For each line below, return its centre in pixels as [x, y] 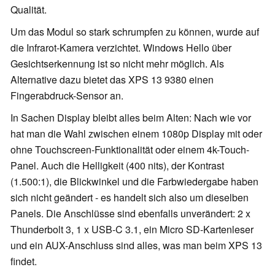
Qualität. [30, 10]
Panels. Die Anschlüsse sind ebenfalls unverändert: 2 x [130, 214]
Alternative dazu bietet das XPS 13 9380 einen [112, 80]
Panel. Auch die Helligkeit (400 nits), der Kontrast [117, 166]
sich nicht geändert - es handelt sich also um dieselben [130, 198]
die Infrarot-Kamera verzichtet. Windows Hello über [121, 48]
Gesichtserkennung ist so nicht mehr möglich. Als [117, 64]
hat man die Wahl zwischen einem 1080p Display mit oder [136, 134]
